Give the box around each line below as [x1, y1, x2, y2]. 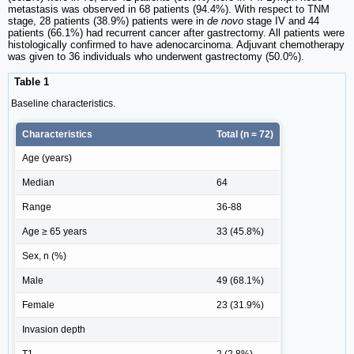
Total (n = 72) [217, 128, 273, 140]
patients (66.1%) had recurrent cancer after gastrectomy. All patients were [8, 27, 345, 40]
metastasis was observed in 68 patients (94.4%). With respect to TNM [8, 3, 330, 16]
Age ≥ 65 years [22, 225, 87, 237]
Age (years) [22, 152, 72, 164]
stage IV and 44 [243, 15, 319, 28]
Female [22, 299, 55, 311]
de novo [207, 15, 243, 28]
